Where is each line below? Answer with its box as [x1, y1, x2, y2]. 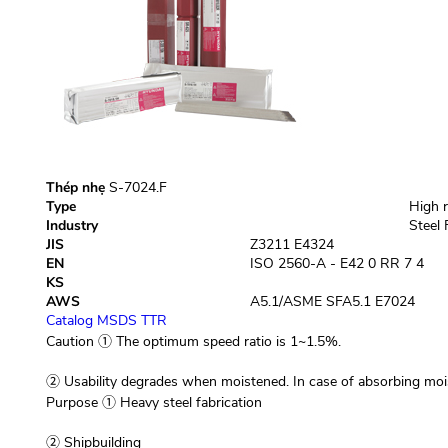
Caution [45, 332, 94, 351]
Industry [45, 216, 98, 235]
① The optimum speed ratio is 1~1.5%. [93, 332, 341, 351]
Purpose [45, 393, 98, 412]
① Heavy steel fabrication [97, 393, 262, 412]
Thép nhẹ [45, 178, 105, 197]
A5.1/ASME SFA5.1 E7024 [249, 292, 415, 311]
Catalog [45, 311, 93, 330]
